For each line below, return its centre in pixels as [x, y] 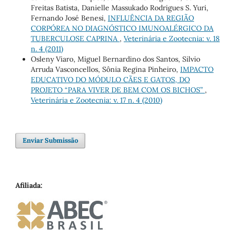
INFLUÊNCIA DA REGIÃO [151, 18]
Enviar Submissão [51, 140]
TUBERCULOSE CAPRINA [75, 38]
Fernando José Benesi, [69, 18]
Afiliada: [29, 185]
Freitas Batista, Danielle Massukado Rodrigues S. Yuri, [119, 7]
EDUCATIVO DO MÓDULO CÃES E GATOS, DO [110, 79]
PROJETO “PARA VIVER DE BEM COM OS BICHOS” [118, 90]
